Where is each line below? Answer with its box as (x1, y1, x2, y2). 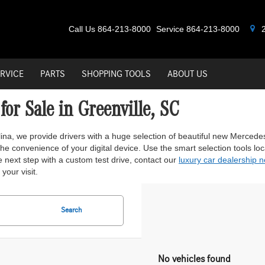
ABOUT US (167, 69, 208, 79)
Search (61, 206, 82, 214)
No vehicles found (158, 253, 231, 264)
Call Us (68, 24, 95, 34)
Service (156, 24, 184, 34)
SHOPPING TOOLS (82, 69, 151, 79)
